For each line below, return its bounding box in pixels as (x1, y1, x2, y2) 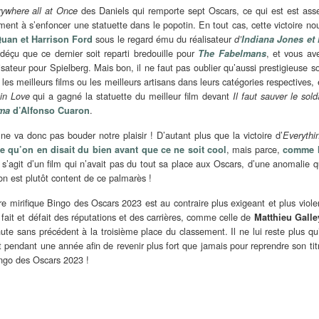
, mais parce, (226, 142, 283, 157)
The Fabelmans (198, 47, 266, 61)
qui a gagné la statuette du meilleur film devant (29, 89, 233, 103)
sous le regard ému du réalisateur (93, 32, 235, 46)
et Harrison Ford (17, 33, 93, 46)
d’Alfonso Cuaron (10, 104, 90, 117)
